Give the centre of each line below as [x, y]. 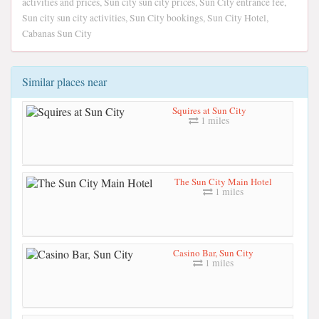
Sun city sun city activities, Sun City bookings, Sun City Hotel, [145, 18]
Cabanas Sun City [57, 33]
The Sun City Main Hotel [223, 181]
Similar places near [64, 82]
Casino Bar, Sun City [213, 252]
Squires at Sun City [209, 110]
